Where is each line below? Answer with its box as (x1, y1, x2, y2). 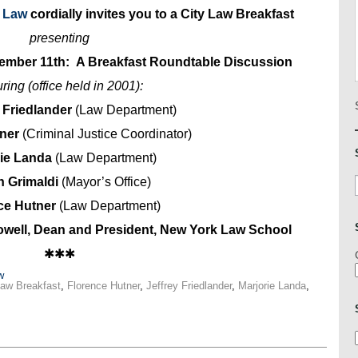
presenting (29, 30, 89, 45)
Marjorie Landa (238, 279, 306, 292)
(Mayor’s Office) (61, 174, 151, 189)
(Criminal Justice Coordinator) (22, 126, 192, 141)
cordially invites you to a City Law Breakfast (27, 6, 294, 21)
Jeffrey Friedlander (146, 279, 232, 292)
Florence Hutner (67, 279, 140, 292)
